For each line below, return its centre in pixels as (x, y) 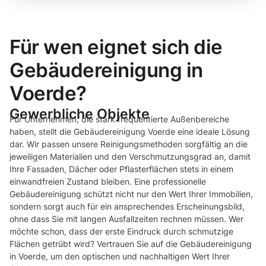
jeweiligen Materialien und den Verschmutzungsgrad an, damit (130, 157)
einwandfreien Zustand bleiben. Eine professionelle (108, 182)
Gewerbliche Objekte (80, 114)
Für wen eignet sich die (116, 47)
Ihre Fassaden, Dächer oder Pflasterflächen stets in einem (121, 169)
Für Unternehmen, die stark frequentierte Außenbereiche (119, 119)
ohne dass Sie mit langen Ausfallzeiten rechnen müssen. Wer (126, 219)
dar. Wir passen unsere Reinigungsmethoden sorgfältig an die (129, 144)
